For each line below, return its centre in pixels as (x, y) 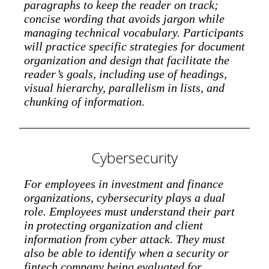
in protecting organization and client (113, 225)
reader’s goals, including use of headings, (125, 74)
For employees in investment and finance (124, 183)
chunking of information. (84, 101)
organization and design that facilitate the (127, 60)
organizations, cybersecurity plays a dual (125, 197)
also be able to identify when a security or (126, 252)
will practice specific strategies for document (134, 46)
